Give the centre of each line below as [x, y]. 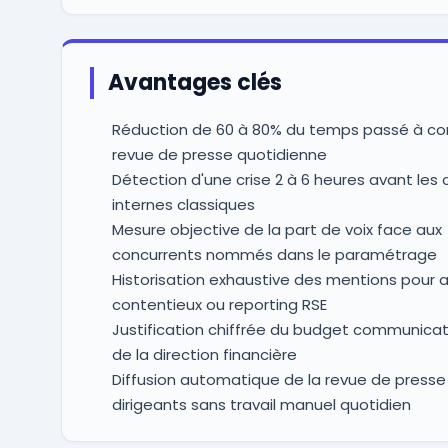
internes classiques [183, 204]
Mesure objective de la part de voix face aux [276, 229]
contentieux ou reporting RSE [219, 304]
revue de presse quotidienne [219, 154]
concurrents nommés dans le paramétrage [274, 254]
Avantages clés [194, 82]
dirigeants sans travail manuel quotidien [261, 404]
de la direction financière [204, 354]
